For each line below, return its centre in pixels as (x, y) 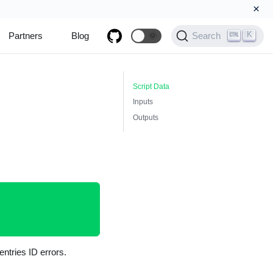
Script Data (151, 86)
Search (207, 36)
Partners (25, 35)
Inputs (143, 102)
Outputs (146, 117)
